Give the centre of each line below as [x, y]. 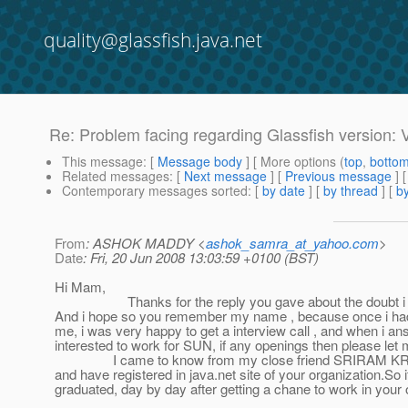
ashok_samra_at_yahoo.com [292, 243]
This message [102, 162]
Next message [225, 176]
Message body [200, 162]
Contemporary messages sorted [155, 191]
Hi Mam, [80, 287]
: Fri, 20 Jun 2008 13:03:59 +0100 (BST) [201, 258]
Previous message [338, 176]
